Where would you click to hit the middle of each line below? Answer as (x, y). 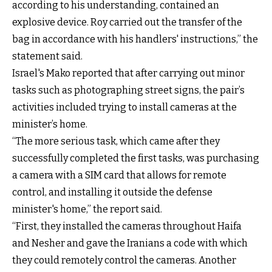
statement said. (47, 56)
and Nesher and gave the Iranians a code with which (130, 243)
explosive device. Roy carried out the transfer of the (127, 22)
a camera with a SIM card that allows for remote (119, 175)
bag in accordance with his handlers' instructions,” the (135, 39)
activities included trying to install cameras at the (124, 107)
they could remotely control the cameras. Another (124, 260)
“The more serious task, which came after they (116, 141)
